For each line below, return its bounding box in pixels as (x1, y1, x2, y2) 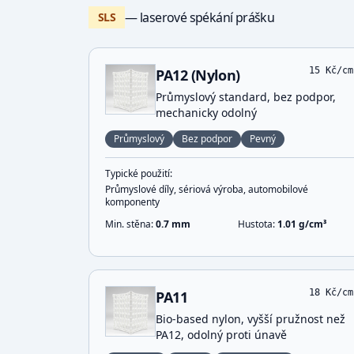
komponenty (105, 195, 160, 209)
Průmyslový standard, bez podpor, (156, 89, 336, 104)
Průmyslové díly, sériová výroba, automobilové (105, 183, 308, 196)
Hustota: (238, 217, 278, 231)
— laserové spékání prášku (125, 9, 275, 26)
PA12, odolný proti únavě (156, 327, 287, 342)
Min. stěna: (105, 217, 156, 231)
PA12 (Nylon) (156, 66, 240, 85)
